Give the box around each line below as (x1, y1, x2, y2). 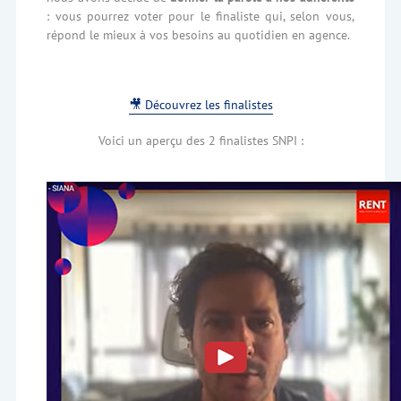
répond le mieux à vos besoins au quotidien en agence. (47, 25, 351, 43)
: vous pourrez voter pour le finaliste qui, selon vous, (47, 6, 354, 24)
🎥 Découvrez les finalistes (128, 95, 273, 113)
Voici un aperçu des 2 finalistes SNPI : (98, 131, 303, 149)
